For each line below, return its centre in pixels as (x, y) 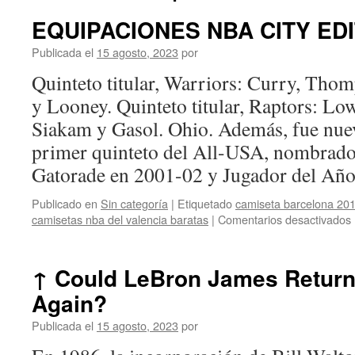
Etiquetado (205, 203)
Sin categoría (134, 203)
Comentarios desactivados (284, 219)
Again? (69, 303)
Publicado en (65, 203)
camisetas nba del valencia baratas (120, 219)
